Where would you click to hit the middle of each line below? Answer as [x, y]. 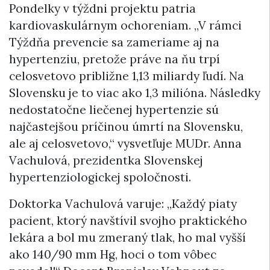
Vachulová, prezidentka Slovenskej [106, 161]
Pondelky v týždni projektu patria [102, 9]
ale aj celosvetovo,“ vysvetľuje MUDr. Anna [125, 144]
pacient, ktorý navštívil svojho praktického [128, 221]
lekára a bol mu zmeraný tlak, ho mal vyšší [127, 238]
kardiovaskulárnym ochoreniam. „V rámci [125, 26]
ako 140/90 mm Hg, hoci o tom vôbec [113, 255]
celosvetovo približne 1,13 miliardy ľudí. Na [127, 76]
